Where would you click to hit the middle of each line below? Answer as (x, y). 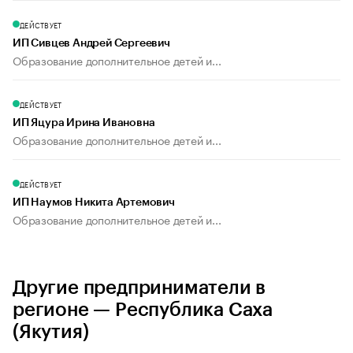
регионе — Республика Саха (143, 310)
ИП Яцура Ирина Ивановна (84, 123)
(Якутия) (51, 332)
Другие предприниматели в (139, 288)
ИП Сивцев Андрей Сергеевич (91, 44)
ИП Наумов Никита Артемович (94, 203)
